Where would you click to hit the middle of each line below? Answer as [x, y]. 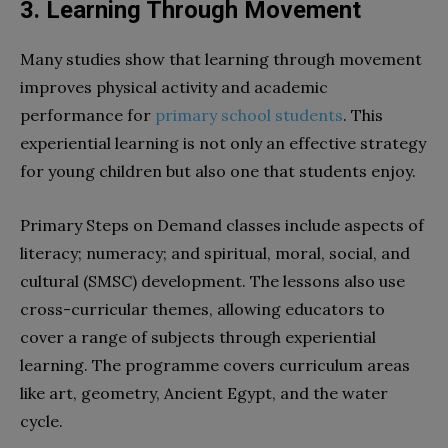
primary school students [249, 114]
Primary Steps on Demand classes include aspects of [222, 224]
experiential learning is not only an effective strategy [223, 142]
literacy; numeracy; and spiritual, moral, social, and [215, 252]
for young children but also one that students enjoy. [218, 170]
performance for [87, 114]
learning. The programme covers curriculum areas [215, 364]
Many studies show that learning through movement [221, 58]
